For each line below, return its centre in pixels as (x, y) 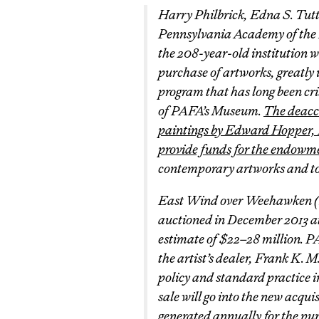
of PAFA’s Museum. (211, 111)
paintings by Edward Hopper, (238, 130)
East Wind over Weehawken (236, 200)
